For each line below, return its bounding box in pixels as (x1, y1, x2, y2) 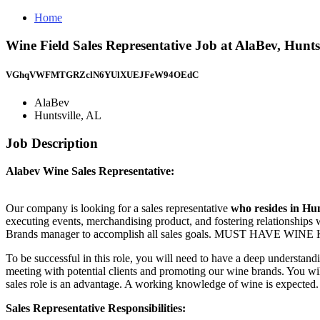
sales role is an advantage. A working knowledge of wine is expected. (6, 277, 319, 290)
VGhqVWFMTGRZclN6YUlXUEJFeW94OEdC (6, 69, 199, 80)
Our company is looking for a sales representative (6, 201, 231, 214)
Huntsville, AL (34, 109, 101, 122)
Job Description (6, 135, 98, 151)
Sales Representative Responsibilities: (6, 301, 186, 314)
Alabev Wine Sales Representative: (6, 164, 174, 177)
